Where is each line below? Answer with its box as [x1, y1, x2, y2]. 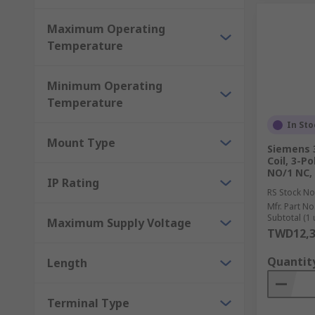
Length [47, 255, 87, 271]
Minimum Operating [47, 78, 162, 94]
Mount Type [47, 135, 115, 150]
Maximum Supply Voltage [47, 215, 191, 231]
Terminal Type [47, 295, 129, 311]
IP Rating [47, 175, 99, 191]
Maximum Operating [47, 21, 165, 37]
